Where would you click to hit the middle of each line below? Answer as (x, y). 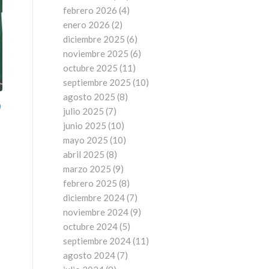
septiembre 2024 (97, 241)
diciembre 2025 (94, 39)
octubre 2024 (91, 226)
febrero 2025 (90, 183)
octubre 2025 (91, 68)
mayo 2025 (86, 140)
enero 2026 (87, 25)
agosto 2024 (89, 255)
